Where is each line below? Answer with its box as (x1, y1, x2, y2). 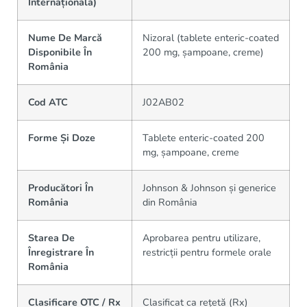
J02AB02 (143, 95, 184, 109)
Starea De (28, 230, 75, 245)
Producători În (28, 180, 93, 195)
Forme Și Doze (28, 130, 95, 145)
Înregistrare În (28, 245, 94, 259)
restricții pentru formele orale (143, 245, 271, 259)
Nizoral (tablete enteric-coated (143, 30, 279, 45)
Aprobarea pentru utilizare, (143, 230, 260, 245)
